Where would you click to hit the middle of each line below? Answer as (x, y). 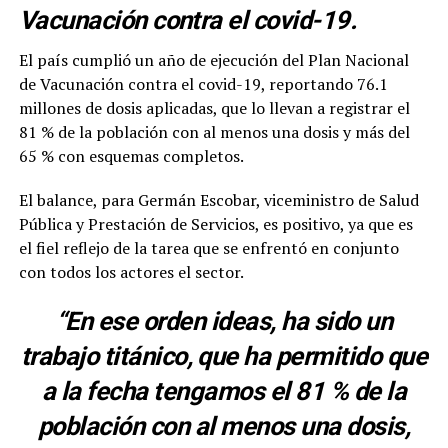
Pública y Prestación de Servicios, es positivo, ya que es (215, 223)
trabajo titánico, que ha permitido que (224, 355)
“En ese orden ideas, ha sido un (224, 320)
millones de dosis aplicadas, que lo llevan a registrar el (214, 107)
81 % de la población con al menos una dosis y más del (214, 131)
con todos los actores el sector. (131, 271)
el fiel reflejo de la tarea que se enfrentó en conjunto (208, 247)
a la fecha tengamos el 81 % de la (224, 390)
